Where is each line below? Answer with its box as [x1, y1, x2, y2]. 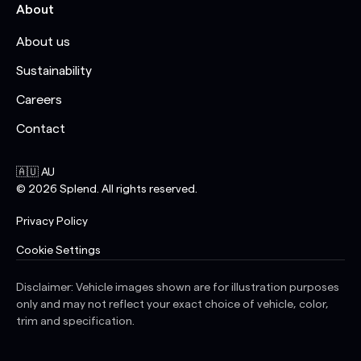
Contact [16, 122, 65, 135]
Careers [16, 93, 62, 106]
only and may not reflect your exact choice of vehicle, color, [16, 298, 329, 310]
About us [16, 35, 70, 48]
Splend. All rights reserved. [57, 183, 197, 195]
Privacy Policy [16, 215, 88, 227]
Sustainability [16, 64, 92, 77]
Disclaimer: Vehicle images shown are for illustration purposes [16, 281, 339, 293]
